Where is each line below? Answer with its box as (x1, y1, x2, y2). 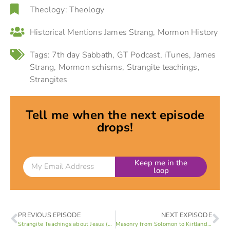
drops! (97, 119, 133, 136)
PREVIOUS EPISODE (18, 210, 81, 220)
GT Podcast (117, 49, 160, 61)
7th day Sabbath (52, 49, 113, 61)
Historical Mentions (30, 26, 102, 38)
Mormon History (157, 26, 218, 38)
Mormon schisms (58, 61, 123, 73)
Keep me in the (135, 157, 187, 168)
